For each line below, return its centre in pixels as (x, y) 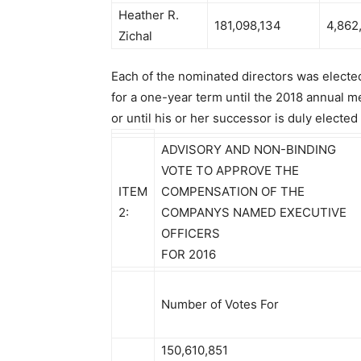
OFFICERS (191, 233)
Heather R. (149, 15)
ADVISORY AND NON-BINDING (249, 149)
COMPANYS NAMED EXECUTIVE (254, 212)
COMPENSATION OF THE (233, 191)
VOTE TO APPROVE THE (230, 170)
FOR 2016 (189, 254)
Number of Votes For (220, 304)
